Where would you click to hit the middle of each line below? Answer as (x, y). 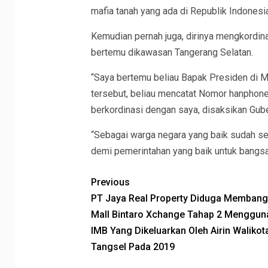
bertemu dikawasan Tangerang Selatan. (172, 53)
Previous (110, 182)
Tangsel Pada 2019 (133, 247)
